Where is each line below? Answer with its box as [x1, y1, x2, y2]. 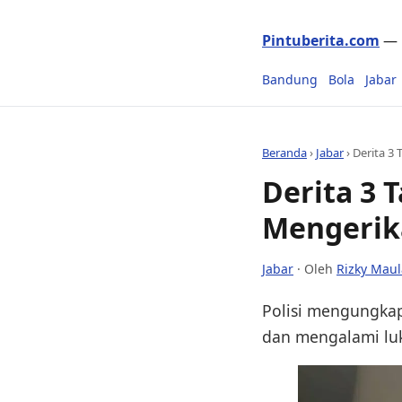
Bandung [262, 71, 318, 88]
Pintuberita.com [262, 31, 380, 50]
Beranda [262, 144, 307, 161]
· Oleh [293, 259, 336, 277]
